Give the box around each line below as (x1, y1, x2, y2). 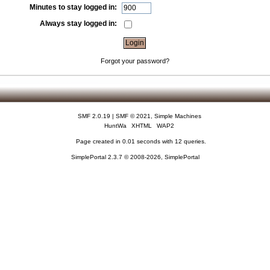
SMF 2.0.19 (77, 113, 110, 120)
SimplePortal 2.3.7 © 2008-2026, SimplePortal (71, 154, 199, 161)
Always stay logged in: (40, 19, 118, 28)
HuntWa (104, 122, 127, 130)
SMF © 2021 (115, 113, 151, 120)
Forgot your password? (100, 57, 169, 64)
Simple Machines (154, 113, 201, 120)
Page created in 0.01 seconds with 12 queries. (75, 138, 206, 145)
